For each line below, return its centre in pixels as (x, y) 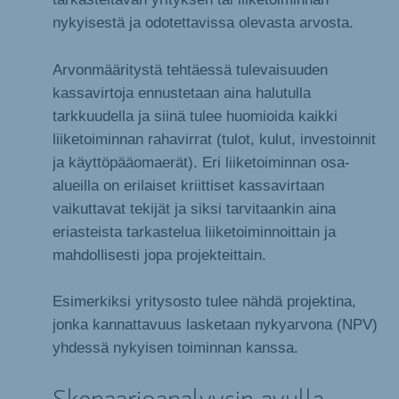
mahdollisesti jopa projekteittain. (159, 254)
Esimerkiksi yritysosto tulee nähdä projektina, (204, 301)
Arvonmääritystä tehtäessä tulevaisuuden (190, 69)
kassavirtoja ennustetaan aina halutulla (182, 92)
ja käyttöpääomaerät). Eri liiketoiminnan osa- (201, 162)
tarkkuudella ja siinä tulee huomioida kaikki (195, 115)
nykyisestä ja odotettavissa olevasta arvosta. (203, 23)
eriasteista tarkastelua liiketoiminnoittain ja (194, 231)
